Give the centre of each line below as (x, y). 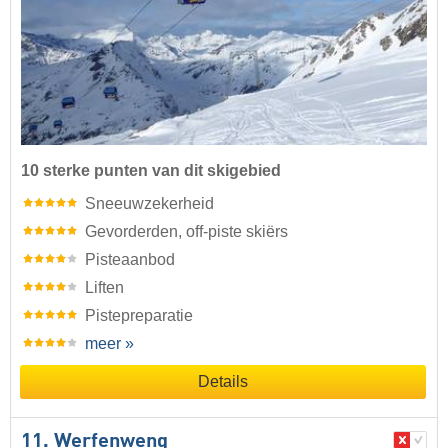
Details (223, 382)
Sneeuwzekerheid (149, 204)
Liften (104, 288)
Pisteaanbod (130, 260)
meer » (109, 344)
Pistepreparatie (139, 316)
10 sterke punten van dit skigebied (151, 171)
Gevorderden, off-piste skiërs (186, 232)
